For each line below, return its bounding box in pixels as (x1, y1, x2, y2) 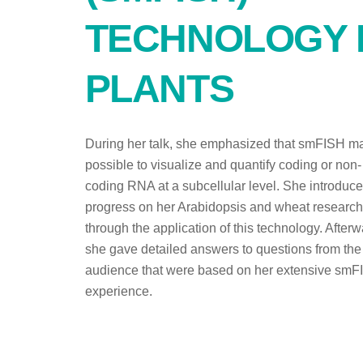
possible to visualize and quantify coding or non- (84, 158, 361, 173)
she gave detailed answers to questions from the (84, 242, 361, 257)
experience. (84, 284, 152, 299)
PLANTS (84, 67, 234, 111)
